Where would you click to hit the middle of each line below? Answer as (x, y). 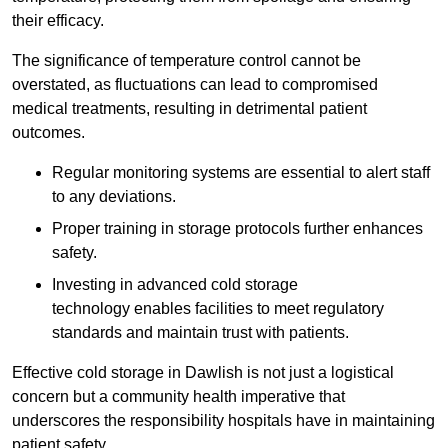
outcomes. (48, 133)
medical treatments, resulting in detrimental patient (189, 109)
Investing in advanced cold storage (175, 285)
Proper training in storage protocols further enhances (237, 229)
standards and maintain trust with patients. (200, 333)
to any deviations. (114, 197)
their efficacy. (58, 21)
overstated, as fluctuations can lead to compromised (195, 85)
